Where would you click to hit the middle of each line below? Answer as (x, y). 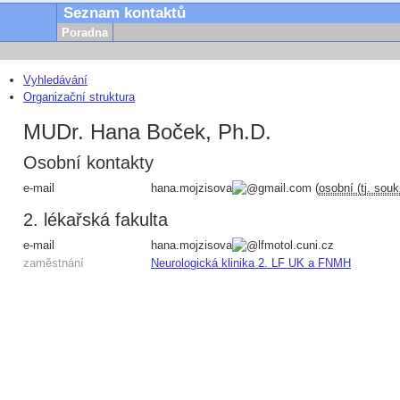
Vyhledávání (55, 80)
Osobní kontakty (88, 163)
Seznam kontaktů (124, 13)
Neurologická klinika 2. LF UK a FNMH (251, 262)
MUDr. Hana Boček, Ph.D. (147, 131)
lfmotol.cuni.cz (296, 245)
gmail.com (285, 187)
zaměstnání (54, 262)
